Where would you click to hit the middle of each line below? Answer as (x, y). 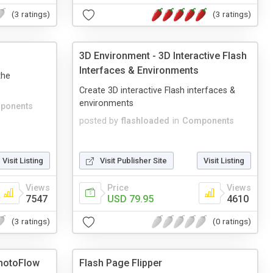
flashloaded (145, 121)
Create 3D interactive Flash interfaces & (157, 90)
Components (208, 121)
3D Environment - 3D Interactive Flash (163, 55)
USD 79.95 (130, 199)
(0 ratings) (232, 222)
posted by (99, 121)
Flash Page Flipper (121, 263)
